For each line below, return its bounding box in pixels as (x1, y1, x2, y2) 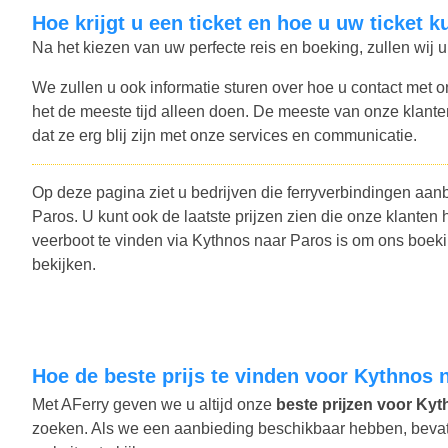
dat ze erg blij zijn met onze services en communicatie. (32, 126, 417, 144)
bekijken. (32, 255, 96, 273)
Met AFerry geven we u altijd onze (32, 395, 276, 413)
